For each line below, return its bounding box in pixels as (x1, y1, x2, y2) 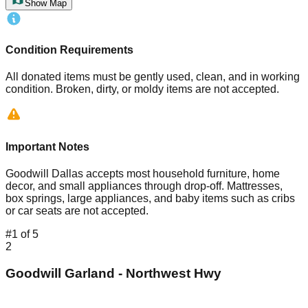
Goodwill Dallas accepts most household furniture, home (5, 167, 280, 179)
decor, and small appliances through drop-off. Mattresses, (5, 179, 283, 192)
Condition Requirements (5, 44, 133, 56)
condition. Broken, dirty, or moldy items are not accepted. (5, 83, 279, 96)
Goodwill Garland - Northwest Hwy (5, 265, 221, 280)
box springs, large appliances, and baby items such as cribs (5, 192, 295, 204)
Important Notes (5, 140, 89, 153)
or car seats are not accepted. (5, 204, 148, 217)
